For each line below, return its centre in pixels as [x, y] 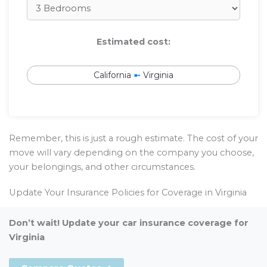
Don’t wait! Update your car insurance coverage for [128, 223]
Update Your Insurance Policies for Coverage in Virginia [128, 193]
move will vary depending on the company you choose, [131, 153]
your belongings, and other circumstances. [102, 167]
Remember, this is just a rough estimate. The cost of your [133, 139]
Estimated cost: [133, 41]
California [112, 75]
